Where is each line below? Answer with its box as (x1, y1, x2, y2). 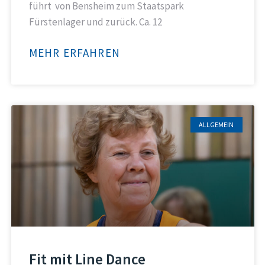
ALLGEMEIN (199, 119, 234, 129)
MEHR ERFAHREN (28, 45, 121, 60)
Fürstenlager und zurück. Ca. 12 (28, 15, 162, 28)
